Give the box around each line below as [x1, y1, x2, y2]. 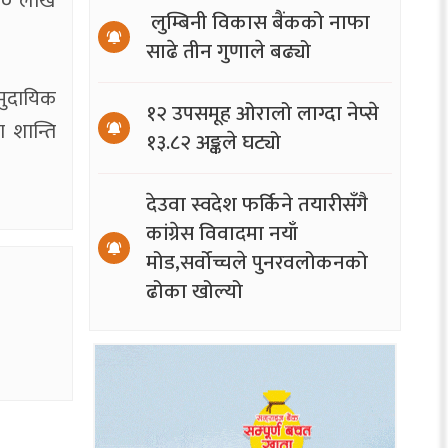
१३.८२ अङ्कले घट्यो [145, 124, 281, 160]
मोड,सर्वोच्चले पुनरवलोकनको [145, 244, 368, 280]
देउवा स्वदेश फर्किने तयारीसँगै [145, 186, 368, 222]
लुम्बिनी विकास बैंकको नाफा [145, 4, 370, 40]
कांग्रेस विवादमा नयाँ [145, 215, 298, 251]
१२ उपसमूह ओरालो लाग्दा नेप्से [145, 95, 379, 131]
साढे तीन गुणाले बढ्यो [145, 33, 311, 69]
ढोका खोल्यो [145, 273, 243, 309]
